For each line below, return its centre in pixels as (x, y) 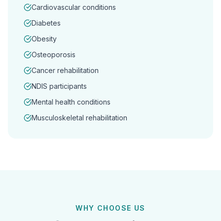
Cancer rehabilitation (65, 70)
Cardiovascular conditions (74, 7)
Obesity (44, 39)
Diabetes (46, 23)
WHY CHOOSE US (110, 208)
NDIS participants (59, 86)
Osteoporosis (54, 55)
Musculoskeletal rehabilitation (79, 118)
